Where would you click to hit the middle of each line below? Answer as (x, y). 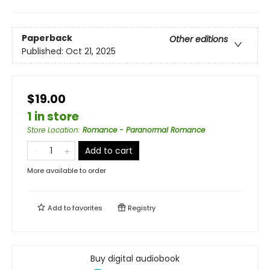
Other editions (199, 39)
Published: (44, 52)
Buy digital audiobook (135, 258)
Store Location (53, 130)
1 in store (53, 116)
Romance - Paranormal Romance (144, 130)
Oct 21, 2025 (91, 52)
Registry (141, 208)
